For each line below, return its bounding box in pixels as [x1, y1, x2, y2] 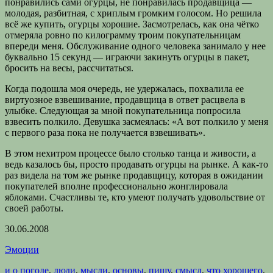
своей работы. [5, 203, 63, 214]
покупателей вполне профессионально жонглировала [5, 181, 228, 192]
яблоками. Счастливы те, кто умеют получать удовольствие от [5, 192, 265, 203]
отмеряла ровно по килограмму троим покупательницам [5, 30, 241, 41]
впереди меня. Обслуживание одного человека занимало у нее [5, 41, 266, 52]
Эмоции [5, 244, 39, 255]
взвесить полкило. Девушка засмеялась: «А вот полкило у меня [5, 116, 268, 127]
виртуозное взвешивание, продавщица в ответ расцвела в [5, 94, 246, 105]
